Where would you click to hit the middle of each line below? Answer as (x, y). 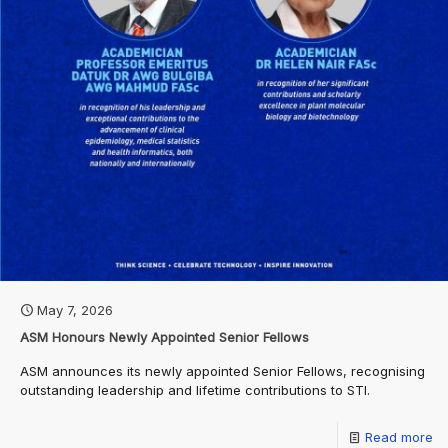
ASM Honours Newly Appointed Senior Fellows (164, 337)
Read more (399, 437)
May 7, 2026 (75, 310)
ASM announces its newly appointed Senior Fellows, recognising (222, 371)
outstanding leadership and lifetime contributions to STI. (195, 390)
